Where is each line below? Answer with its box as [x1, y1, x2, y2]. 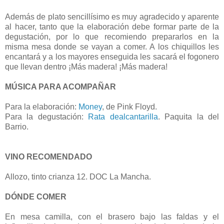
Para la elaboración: [5, 102, 78, 111]
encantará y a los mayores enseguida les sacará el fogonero [5, 52, 219, 61]
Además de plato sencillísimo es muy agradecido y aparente [5, 12, 219, 21]
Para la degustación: [5, 112, 88, 121]
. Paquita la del [157, 112, 219, 121]
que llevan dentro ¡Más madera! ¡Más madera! [5, 62, 167, 71]
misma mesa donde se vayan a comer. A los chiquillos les [5, 42, 219, 51]
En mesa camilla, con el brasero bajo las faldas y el [5, 212, 219, 221]
